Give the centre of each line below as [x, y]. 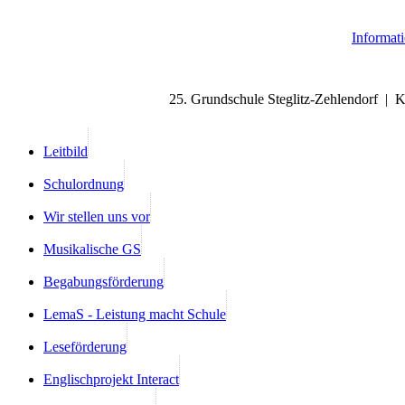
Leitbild [66, 151]
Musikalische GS [92, 249]
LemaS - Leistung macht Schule [135, 314]
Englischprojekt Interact [111, 379]
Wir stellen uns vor [97, 216]
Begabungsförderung [104, 281]
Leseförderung [85, 346]
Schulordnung [84, 184]
